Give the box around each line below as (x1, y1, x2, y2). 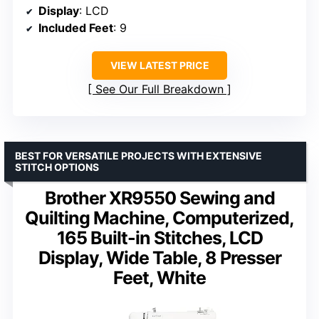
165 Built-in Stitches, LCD (56, 226, 263, 249)
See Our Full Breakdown (95, 81, 224, 96)
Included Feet (38, 20, 113, 35)
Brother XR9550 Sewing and (44, 187, 275, 209)
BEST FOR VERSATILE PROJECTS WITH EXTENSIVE (15, 149, 262, 162)
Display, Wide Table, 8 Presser (38, 246, 281, 268)
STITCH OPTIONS (15, 160, 99, 173)
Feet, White (113, 266, 206, 288)
